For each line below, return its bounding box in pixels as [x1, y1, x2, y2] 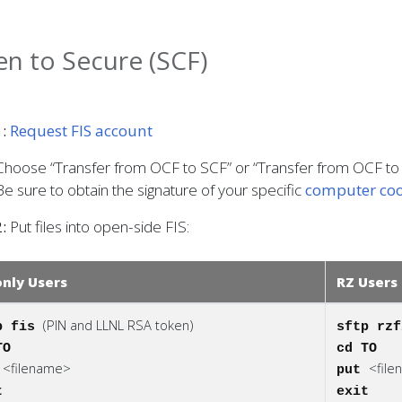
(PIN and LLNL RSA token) [43, 316, 193, 334]
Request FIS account [10, 120, 153, 141]
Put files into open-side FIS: [6, 216, 189, 237]
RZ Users [336, 273, 398, 291]
